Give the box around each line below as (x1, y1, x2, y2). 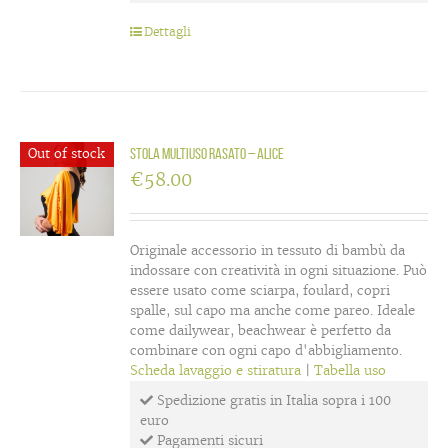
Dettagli (144, 24, 192, 39)
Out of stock (27, 144, 105, 162)
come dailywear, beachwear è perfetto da (130, 322, 392, 339)
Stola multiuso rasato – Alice (130, 145, 285, 162)
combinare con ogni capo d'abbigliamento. (130, 342, 403, 359)
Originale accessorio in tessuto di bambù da (130, 242, 406, 259)
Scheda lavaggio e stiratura (130, 362, 302, 379)
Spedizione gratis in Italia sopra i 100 (153, 392, 392, 409)
